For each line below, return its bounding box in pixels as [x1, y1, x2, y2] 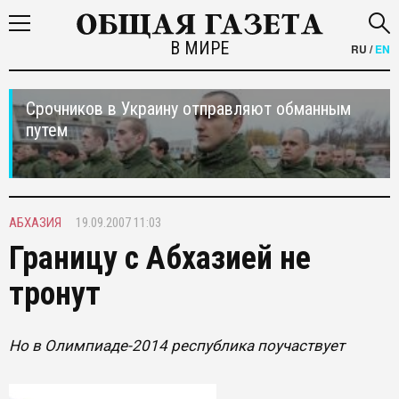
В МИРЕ [169, 37, 229, 59]
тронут [9, 275, 101, 313]
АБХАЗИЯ [9, 215, 61, 231]
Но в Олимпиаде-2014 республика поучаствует [9, 337, 345, 354]
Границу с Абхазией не [9, 240, 311, 277]
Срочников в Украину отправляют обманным [26, 98, 351, 119]
